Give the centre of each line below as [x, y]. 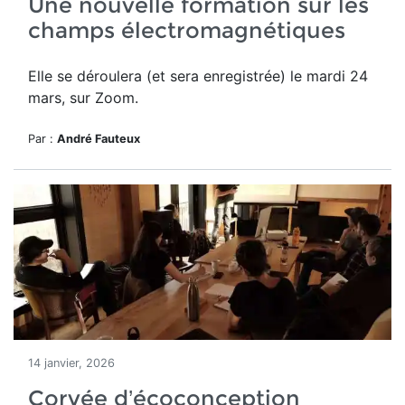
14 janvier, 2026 [71, 363]
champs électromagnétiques [187, 30]
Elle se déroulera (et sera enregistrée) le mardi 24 [198, 76]
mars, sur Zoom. [83, 98]
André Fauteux [99, 139]
